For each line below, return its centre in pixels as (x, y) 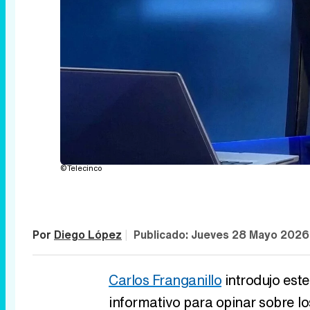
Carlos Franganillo (165, 280)
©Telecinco (81, 168)
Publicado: (162, 235)
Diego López (88, 235)
